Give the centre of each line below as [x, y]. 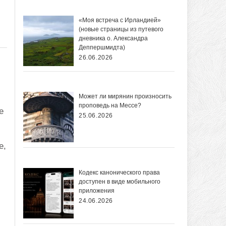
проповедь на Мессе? [110, 106]
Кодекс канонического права [119, 173]
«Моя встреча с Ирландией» [120, 20]
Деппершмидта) [102, 48]
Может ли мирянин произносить [125, 97]
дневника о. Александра [113, 39]
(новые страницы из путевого [121, 30]
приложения [97, 191]
